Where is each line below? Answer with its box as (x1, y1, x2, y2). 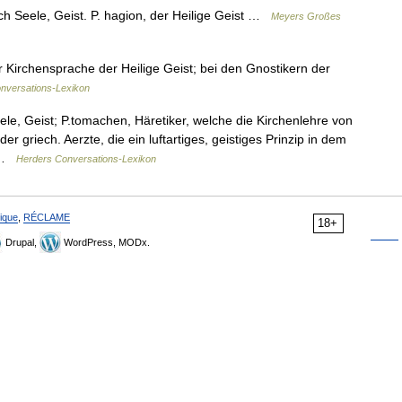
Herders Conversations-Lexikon (16, 153, 156, 164)
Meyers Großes (271, 11, 341, 22)
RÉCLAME (23, 212, 70, 223)
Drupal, (3, 237, 39, 248)
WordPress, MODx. (61, 237, 150, 248)
